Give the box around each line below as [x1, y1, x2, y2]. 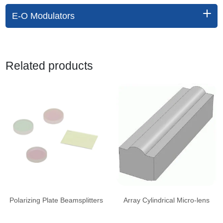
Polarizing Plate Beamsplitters [9, 196, 104, 205]
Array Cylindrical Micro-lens [123, 196, 210, 205]
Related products [5, 59, 93, 73]
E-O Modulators [12, 10, 75, 21]
